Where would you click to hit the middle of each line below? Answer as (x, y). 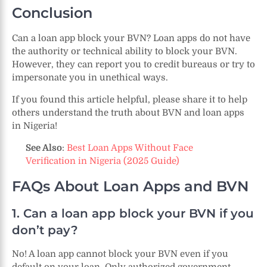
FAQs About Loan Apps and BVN (130, 186)
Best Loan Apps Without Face (130, 148)
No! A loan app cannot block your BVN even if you (120, 254)
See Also (44, 148)
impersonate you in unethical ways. (90, 77)
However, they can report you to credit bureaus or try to (133, 64)
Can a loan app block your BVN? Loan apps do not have (131, 38)
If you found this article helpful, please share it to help (130, 99)
